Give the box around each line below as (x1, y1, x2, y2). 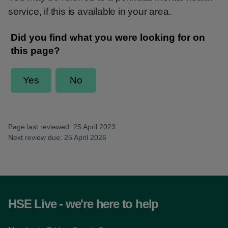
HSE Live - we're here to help (8, 197, 159, 211)
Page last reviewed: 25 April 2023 (8, 123, 116, 131)
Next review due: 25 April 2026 (8, 133, 106, 141)
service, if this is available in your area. (8, 6, 172, 17)
